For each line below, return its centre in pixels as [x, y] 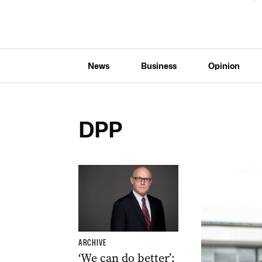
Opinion [224, 65]
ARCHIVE [92, 242]
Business [158, 65]
